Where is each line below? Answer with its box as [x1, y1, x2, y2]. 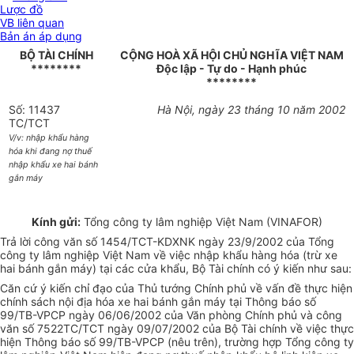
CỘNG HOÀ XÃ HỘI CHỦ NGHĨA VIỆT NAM [119, 48, 344, 62]
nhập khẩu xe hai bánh [9, 160, 99, 171]
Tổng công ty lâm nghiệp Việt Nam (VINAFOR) [81, 215, 322, 229]
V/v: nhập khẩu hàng [9, 133, 90, 144]
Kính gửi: [32, 215, 81, 229]
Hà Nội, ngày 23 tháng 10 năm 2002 [156, 103, 345, 117]
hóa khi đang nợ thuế [9, 146, 92, 157]
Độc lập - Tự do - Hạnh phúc [156, 62, 307, 76]
